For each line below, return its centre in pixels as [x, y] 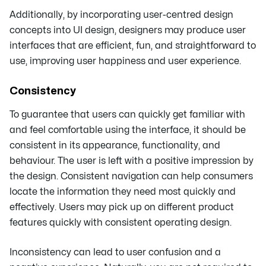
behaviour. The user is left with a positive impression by [132, 161]
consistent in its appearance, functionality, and [115, 146]
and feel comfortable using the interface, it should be [128, 130]
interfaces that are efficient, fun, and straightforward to [133, 46]
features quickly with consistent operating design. [121, 223]
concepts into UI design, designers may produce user [128, 31]
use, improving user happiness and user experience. [125, 61]
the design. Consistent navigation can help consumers [131, 177]
